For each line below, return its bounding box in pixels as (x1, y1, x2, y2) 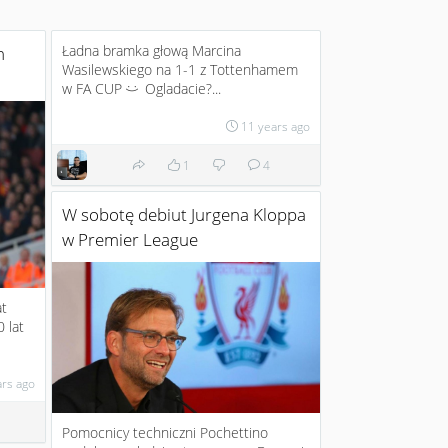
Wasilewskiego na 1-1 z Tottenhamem (62, 60, 298, 80)
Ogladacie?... (141, 79, 221, 99)
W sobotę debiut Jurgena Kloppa (62, 203, 306, 227)
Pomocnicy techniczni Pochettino (62, 422, 268, 442)
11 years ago (241, 118, 310, 135)
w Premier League (62, 228, 198, 252)
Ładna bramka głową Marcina (62, 41, 241, 61)
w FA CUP (62, 79, 126, 99)
